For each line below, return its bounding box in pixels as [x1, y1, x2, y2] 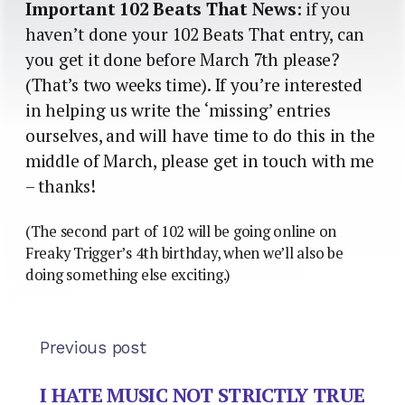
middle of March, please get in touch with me [25, 148, 374, 173]
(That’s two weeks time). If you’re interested [25, 72, 363, 97]
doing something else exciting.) [25, 264, 231, 285]
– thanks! [25, 174, 96, 198]
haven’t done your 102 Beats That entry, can [25, 22, 365, 46]
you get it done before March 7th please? [25, 47, 340, 71]
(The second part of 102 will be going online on [25, 221, 337, 241]
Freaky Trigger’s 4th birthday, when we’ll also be [25, 242, 344, 263]
